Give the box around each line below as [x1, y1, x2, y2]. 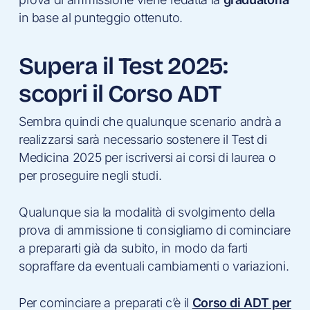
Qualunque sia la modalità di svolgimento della [18, 205, 275, 220]
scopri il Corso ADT [18, 80, 221, 109]
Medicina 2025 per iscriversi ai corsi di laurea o [18, 150, 276, 165]
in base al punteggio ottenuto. [18, 10, 183, 26]
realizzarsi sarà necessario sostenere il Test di [18, 132, 267, 147]
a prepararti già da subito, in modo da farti [18, 241, 248, 256]
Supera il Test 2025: [18, 52, 228, 81]
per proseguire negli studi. [18, 168, 162, 183]
